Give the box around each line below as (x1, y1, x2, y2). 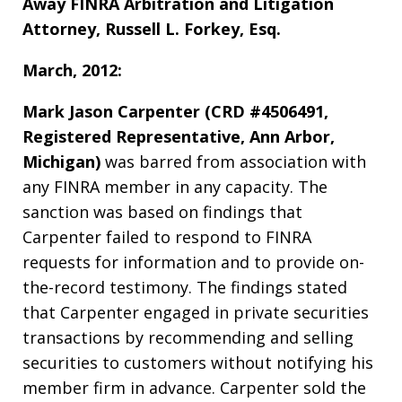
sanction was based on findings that (22, 201, 302, 223)
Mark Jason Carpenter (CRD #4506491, (22, 100, 328, 123)
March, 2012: (22, 59, 122, 82)
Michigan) (22, 151, 105, 173)
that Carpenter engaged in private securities (22, 301, 369, 324)
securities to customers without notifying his (22, 352, 373, 374)
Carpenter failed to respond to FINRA (22, 226, 311, 249)
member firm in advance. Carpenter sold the (22, 377, 366, 399)
